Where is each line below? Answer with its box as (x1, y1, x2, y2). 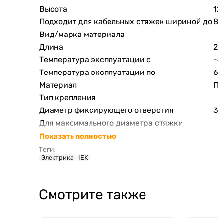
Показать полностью (39, 131, 116, 141)
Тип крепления (39, 93, 96, 103)
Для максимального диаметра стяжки (39, 118, 183, 128)
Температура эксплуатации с (39, 55, 151, 65)
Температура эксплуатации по (39, 68, 155, 77)
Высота (39, 4, 67, 14)
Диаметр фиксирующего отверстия (39, 106, 174, 115)
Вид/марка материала (39, 30, 125, 39)
